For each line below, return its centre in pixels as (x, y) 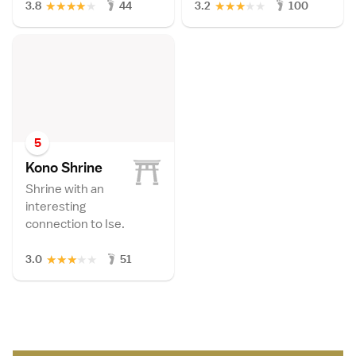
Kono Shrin (60, 167)
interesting (56, 206)
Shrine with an (65, 189)
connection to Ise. (75, 224)
